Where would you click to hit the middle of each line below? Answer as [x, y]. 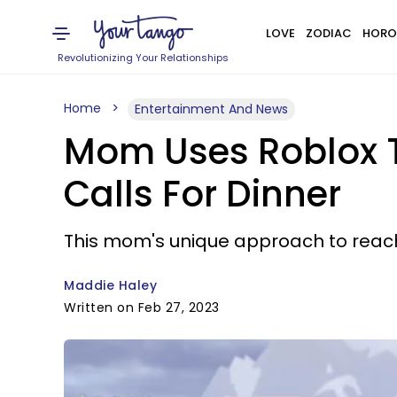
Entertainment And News [211, 109]
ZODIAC [328, 33]
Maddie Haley [110, 285]
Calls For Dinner [202, 194]
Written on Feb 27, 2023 [142, 307]
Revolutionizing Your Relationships [144, 58]
